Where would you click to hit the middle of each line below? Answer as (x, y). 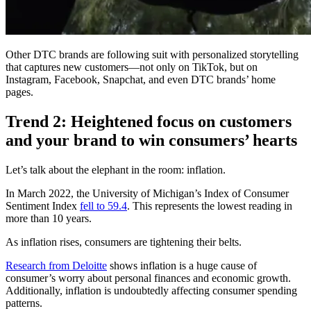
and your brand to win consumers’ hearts (151, 140)
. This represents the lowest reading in (210, 205)
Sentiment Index (43, 205)
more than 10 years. (49, 218)
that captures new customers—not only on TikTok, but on (132, 67)
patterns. (24, 303)
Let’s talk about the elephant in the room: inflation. (116, 169)
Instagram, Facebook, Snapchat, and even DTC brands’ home (141, 79)
